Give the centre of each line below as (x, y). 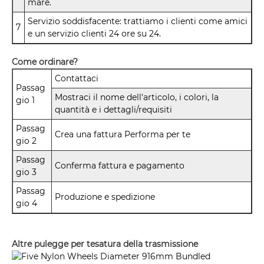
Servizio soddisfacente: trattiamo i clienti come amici (138, 22)
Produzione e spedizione (105, 197)
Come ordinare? (45, 62)
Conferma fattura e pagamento (120, 166)
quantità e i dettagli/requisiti (113, 110)
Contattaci (77, 79)
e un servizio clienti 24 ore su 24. (94, 34)
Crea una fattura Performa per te (123, 135)
